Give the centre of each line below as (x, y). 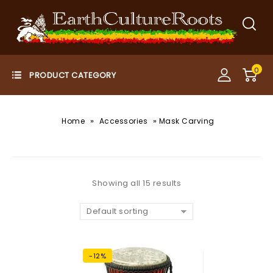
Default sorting (118, 211)
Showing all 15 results (136, 183)
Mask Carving (186, 121)
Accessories (123, 121)
